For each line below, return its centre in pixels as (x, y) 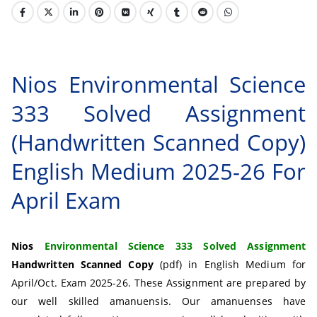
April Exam (66, 201)
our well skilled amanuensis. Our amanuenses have (158, 301)
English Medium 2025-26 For (158, 172)
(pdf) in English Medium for (229, 265)
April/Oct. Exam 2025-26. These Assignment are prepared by (158, 283)
